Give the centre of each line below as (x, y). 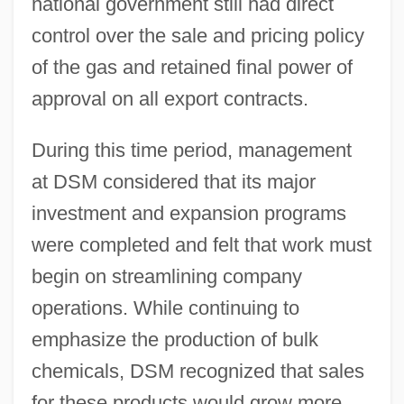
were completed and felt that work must (201, 244)
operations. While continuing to (165, 308)
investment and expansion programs (188, 213)
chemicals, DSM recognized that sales (197, 371)
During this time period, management (191, 150)
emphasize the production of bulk (174, 339)
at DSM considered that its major (173, 181)
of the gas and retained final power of (192, 67)
